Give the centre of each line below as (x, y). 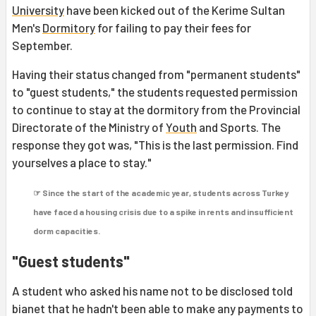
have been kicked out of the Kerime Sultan (175, 10)
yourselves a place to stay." (82, 163)
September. (42, 45)
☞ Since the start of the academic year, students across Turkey (161, 193)
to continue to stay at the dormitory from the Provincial (156, 110)
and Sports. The (239, 127)
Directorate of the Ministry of (89, 127)
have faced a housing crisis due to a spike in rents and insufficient (163, 212)
